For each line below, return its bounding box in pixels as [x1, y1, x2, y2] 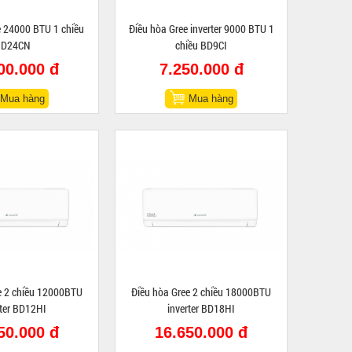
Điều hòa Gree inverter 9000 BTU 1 [128, 21, 274, 36]
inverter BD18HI [167, 301, 235, 316]
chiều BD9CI [175, 38, 227, 53]
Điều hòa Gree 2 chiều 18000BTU [131, 284, 271, 299]
